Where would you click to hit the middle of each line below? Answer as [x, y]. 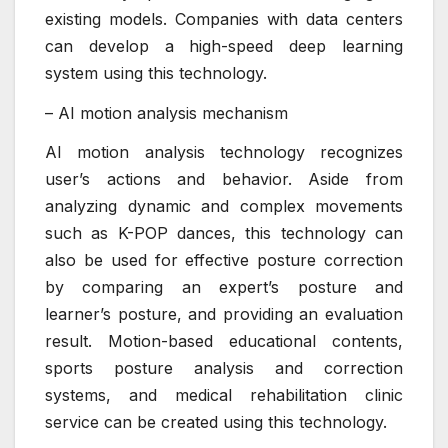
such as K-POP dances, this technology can [224, 233]
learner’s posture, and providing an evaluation [224, 314]
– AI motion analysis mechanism [166, 112]
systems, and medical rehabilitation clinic [224, 395]
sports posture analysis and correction [224, 368]
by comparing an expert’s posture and [224, 287]
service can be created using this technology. [216, 422]
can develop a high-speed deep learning [224, 45]
